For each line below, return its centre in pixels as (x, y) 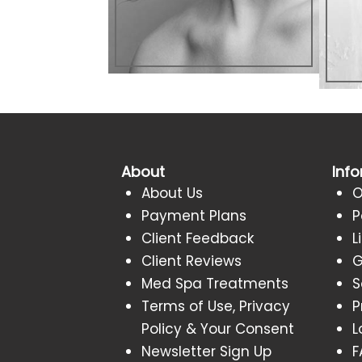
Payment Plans (194, 215)
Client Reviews (192, 261)
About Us (173, 193)
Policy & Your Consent (218, 328)
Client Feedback (198, 238)
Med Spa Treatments (215, 283)
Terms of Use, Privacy (216, 306)
